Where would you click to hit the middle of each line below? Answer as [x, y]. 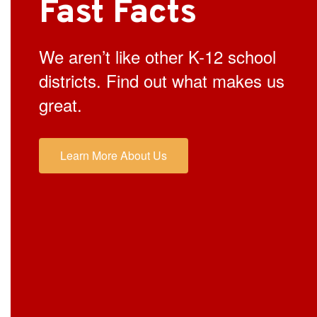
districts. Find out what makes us [162, 80]
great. [60, 104]
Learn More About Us [114, 155]
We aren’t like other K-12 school [157, 56]
